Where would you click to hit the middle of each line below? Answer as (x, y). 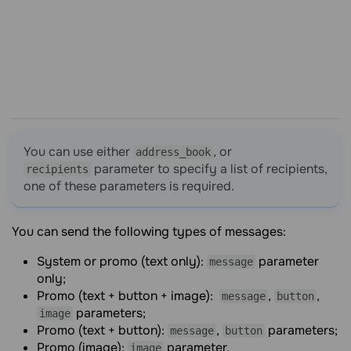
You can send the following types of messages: (149, 232)
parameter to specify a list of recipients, (209, 169)
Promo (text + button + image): (128, 296)
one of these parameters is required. (129, 186)
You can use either (78, 152)
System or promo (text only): (122, 261)
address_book (173, 152)
